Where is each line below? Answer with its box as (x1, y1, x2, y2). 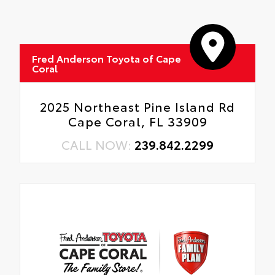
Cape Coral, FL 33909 (68, 112, 207, 130)
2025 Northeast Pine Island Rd (40, 98, 235, 115)
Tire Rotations (55, 29, 110, 41)
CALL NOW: (61, 136, 134, 153)
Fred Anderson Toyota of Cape (32, 51, 181, 66)
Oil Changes (55, 4, 103, 15)
